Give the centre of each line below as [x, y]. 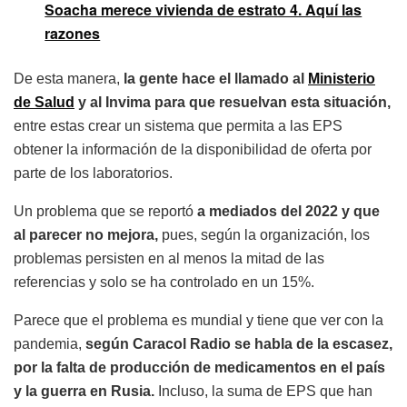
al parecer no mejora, [86, 235]
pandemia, [50, 344]
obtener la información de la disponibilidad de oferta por [193, 150]
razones [73, 34]
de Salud [44, 103]
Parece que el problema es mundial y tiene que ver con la [199, 321]
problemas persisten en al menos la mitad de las [169, 259]
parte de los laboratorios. [93, 174]
